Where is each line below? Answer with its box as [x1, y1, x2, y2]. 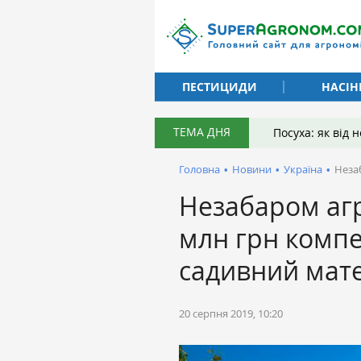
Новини [232, 162, 272, 176]
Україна [284, 162, 322, 176]
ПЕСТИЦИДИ [181, 78, 257, 94]
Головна [179, 162, 220, 176]
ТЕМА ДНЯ [173, 124, 230, 139]
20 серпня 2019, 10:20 [179, 306, 283, 321]
